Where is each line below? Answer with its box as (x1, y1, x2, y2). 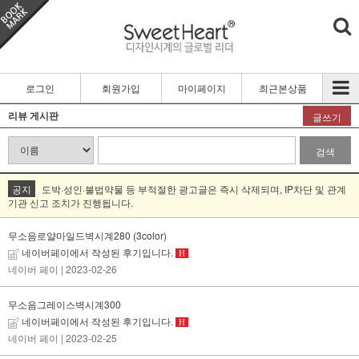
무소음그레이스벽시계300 (8, 296, 121, 311)
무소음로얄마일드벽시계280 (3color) (8, 228, 167, 242)
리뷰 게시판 (8, 107, 58, 123)
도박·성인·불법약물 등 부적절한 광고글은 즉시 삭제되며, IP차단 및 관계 (39, 181, 346, 196)
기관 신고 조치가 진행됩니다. (8, 195, 133, 209)
